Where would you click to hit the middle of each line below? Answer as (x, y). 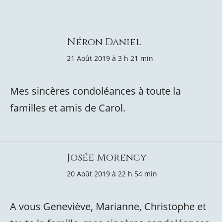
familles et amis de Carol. (68, 108)
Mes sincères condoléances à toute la (95, 91)
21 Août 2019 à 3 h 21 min (110, 58)
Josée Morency (107, 157)
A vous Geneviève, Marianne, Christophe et (108, 206)
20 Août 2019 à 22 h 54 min (112, 174)
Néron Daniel (104, 42)
